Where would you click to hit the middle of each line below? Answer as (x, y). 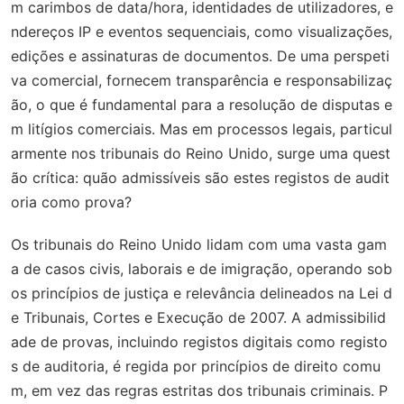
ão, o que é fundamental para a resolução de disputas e (202, 105)
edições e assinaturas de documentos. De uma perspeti (200, 56)
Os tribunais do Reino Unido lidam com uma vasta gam (199, 244)
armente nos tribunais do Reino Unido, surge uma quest (201, 153)
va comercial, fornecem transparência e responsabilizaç (202, 80)
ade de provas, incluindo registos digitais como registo (199, 342)
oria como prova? (71, 202)
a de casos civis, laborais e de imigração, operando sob (202, 269)
